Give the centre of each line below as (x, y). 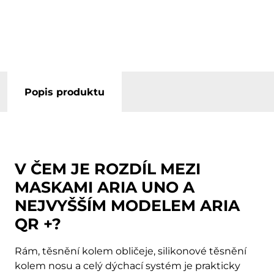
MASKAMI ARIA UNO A (105, 187)
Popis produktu (65, 92)
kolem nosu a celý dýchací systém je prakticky (128, 266)
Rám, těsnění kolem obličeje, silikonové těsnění (131, 251)
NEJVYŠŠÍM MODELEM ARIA (127, 206)
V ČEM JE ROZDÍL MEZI (108, 169)
